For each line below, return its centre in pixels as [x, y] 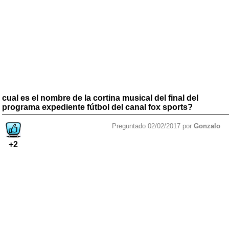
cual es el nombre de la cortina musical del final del [100, 98]
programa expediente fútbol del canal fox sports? [97, 107]
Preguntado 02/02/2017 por [153, 126]
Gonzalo [207, 126]
